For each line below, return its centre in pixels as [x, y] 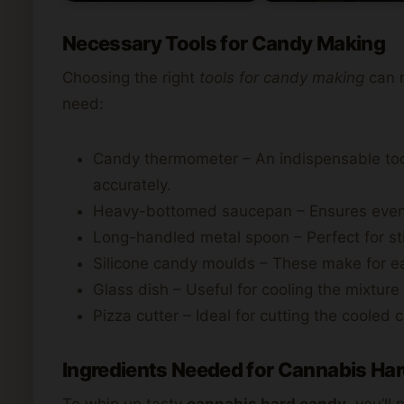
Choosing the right [131, 77]
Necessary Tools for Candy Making [224, 43]
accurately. [132, 184]
